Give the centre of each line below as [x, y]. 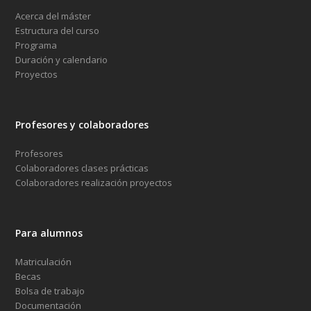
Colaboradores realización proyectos [94, 183]
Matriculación [44, 262]
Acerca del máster [53, 16]
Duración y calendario [62, 60]
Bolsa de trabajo [50, 291]
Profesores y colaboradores [82, 125]
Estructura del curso [58, 31]
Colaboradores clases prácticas [82, 168]
